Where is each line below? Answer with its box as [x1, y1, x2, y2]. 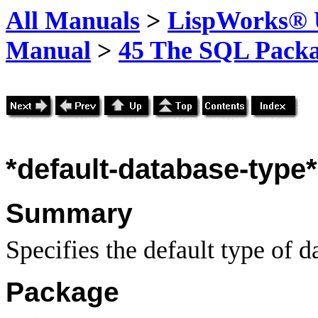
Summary [6, 197, 133, 229]
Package [6, 277, 119, 308]
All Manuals [6, 6, 140, 35]
